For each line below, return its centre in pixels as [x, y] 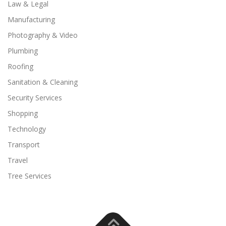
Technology [27, 129]
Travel [18, 160]
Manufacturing [31, 20]
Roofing [20, 67]
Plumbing [23, 51]
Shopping [23, 114]
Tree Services [30, 176]
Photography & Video [43, 35]
